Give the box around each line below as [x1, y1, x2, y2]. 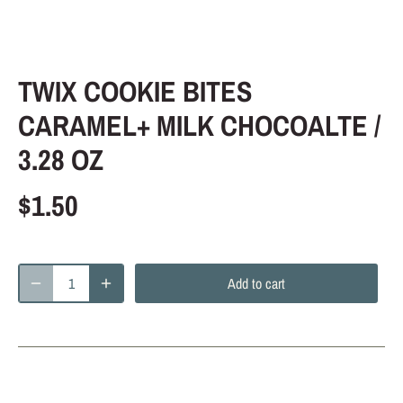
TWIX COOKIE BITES [18, 72, 253, 111]
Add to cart [228, 273, 285, 293]
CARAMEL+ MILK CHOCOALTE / [18, 106, 381, 145]
